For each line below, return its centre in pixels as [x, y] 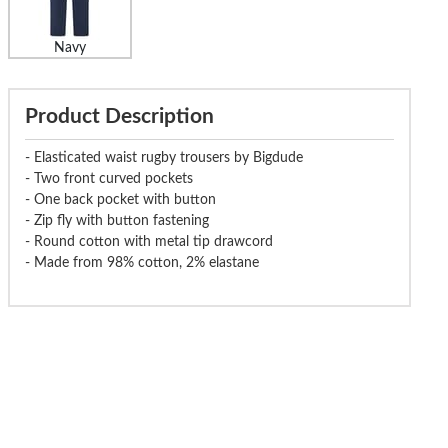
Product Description [119, 116]
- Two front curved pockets [108, 178]
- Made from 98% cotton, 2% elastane [141, 262]
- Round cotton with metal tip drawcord [148, 241]
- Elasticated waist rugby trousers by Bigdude [163, 157]
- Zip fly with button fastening [116, 220]
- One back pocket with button [120, 199]
